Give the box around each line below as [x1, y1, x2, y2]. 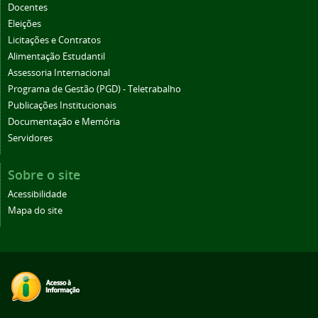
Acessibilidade [8, 187, 67, 200]
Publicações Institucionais [8, 99, 116, 111]
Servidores [8, 131, 53, 144]
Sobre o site [8, 165, 80, 183]
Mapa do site [8, 204, 62, 216]
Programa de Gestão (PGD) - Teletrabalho [8, 82, 181, 95]
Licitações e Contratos [8, 33, 101, 46]
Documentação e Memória [8, 115, 120, 128]
